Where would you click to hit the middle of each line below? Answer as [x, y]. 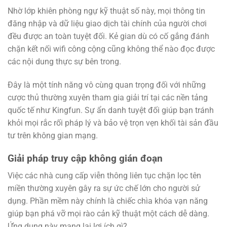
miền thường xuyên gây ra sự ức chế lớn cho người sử [104, 188]
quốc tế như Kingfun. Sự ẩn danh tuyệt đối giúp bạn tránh [111, 110]
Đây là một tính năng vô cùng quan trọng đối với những [107, 85]
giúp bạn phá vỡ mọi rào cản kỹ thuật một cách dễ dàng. [108, 214]
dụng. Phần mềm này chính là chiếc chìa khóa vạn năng [108, 201]
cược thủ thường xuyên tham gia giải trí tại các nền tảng [108, 97]
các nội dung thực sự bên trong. [64, 62]
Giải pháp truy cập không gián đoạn [85, 158]
